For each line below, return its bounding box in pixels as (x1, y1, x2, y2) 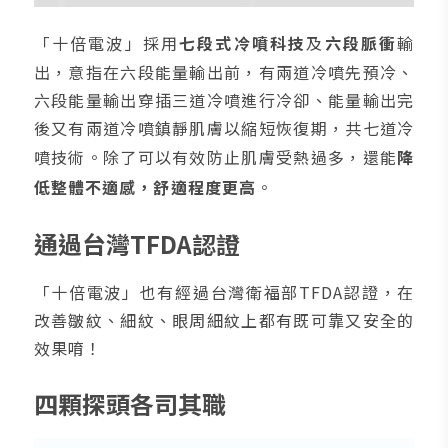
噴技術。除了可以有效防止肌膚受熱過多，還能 (33, 144, 398, 169)
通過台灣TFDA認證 (33, 225, 240, 261)
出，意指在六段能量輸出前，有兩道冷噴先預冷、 (33, 59, 415, 84)
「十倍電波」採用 (33, 30, 180, 55)
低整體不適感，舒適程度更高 (33, 174, 257, 199)
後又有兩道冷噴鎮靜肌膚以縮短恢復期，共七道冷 (33, 115, 415, 140)
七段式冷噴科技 (179, 30, 307, 55)
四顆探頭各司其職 (33, 385, 226, 421)
